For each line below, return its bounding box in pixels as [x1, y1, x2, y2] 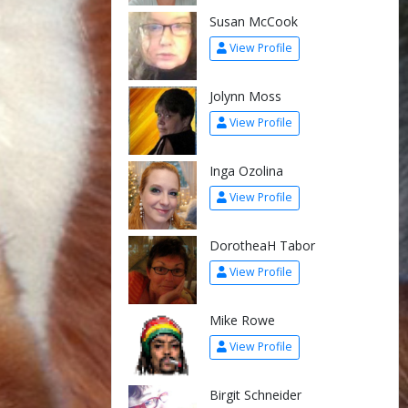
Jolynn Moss [209, 87, 281, 105]
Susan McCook [209, 12, 298, 30]
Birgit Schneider [209, 385, 301, 403]
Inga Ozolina [209, 161, 283, 179]
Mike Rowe [209, 311, 275, 329]
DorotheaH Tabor [209, 236, 315, 254]
